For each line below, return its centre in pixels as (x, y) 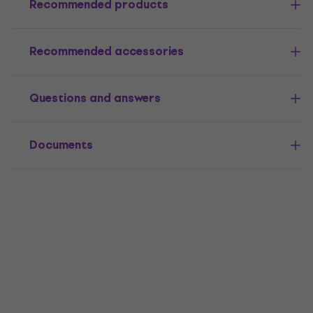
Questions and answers (95, 99)
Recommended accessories (107, 52)
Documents (61, 145)
